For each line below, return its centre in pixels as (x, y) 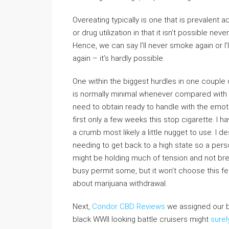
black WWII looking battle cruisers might (142, 219)
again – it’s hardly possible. (119, 58)
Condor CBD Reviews (129, 207)
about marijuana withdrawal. (120, 184)
